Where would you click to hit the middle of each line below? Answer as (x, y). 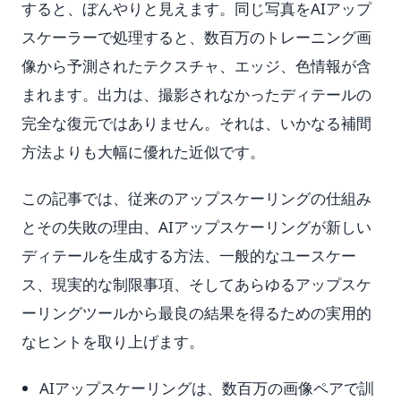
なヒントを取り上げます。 (113, 341)
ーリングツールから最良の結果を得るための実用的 (196, 313)
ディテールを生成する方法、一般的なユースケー (189, 256)
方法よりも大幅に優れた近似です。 (143, 152)
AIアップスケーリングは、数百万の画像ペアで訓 (207, 388)
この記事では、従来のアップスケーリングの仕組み (196, 198)
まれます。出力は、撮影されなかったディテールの (196, 94)
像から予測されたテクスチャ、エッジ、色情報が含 (196, 66)
